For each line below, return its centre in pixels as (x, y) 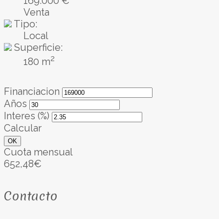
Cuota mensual (38, 152)
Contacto (31, 196)
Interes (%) (27, 116)
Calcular (23, 128)
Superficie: (37, 48)
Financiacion (32, 91)
